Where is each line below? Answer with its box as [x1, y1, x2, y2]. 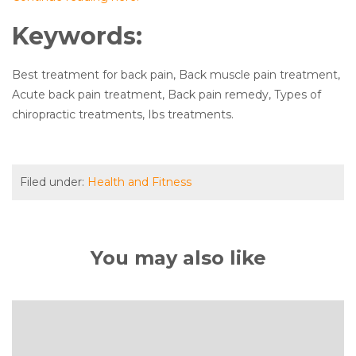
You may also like [90, 246, 266, 269]
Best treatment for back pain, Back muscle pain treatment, [12, 68, 340, 82]
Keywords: [12, 21, 142, 51]
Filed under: [20, 175, 87, 189]
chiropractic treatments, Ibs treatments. [12, 107, 234, 122]
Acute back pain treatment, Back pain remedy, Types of [12, 87, 321, 102]
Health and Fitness [87, 175, 192, 189]
